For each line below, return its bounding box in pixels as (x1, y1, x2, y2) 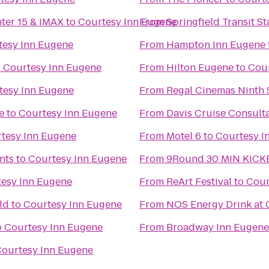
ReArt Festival (166, 175, 232, 189)
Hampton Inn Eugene (166, 38, 265, 52)
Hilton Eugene (166, 61, 234, 74)
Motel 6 (166, 129, 201, 143)
